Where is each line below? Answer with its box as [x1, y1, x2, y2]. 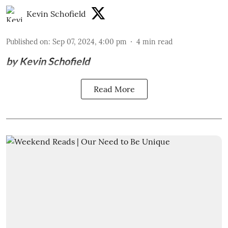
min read [142, 37, 173, 47]
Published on [6, 37, 48, 47]
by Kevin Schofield [6, 55, 90, 68]
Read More [93, 84, 135, 95]
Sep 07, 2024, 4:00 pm [52, 37, 127, 47]
